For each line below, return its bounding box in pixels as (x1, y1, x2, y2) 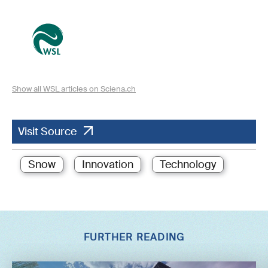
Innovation (82, 157, 133, 172)
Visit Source (18, 124, 77, 139)
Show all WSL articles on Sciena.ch (12, 83, 136, 94)
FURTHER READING (83, 231, 185, 243)
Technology (160, 157, 216, 172)
